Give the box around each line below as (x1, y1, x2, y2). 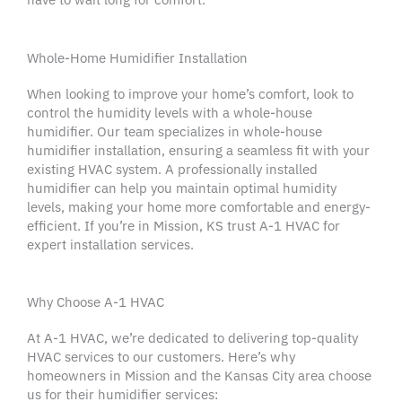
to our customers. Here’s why (114, 348, 295, 366)
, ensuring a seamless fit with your (162, 141, 370, 159)
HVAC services (27, 348, 114, 366)
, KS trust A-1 (199, 216, 285, 234)
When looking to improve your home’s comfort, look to (27, 84, 354, 102)
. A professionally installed (158, 160, 318, 178)
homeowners (27, 367, 106, 385)
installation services (70, 235, 190, 253)
